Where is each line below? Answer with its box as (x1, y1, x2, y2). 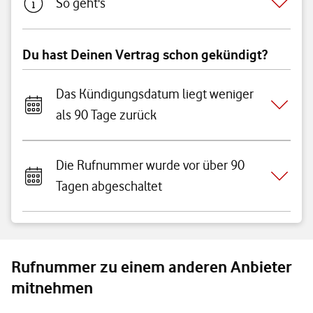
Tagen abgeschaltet (56, 178, 162, 194)
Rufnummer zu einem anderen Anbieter (11, 257, 292, 277)
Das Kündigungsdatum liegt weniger (56, 86, 254, 102)
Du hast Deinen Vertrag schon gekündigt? (22, 47, 268, 63)
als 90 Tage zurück (56, 107, 156, 123)
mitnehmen (11, 278, 93, 298)
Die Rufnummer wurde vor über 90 (56, 157, 245, 173)
